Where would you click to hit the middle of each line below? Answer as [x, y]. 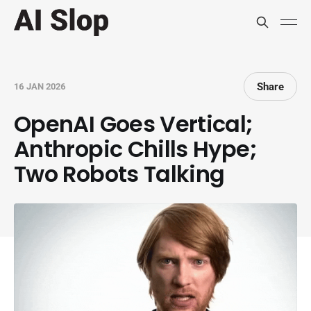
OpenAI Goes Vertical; [134, 124]
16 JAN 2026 [40, 86]
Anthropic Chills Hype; [135, 149]
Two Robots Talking [119, 174]
